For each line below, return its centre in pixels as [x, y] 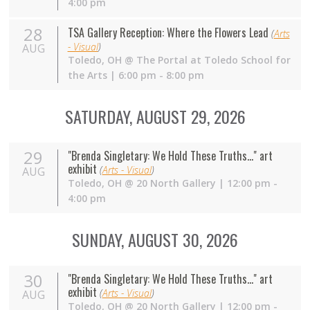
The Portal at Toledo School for [213, 60]
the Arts [89, 75]
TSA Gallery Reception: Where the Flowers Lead [168, 33]
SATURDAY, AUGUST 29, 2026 [155, 117]
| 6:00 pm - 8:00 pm [157, 75]
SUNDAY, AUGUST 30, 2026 [155, 240]
